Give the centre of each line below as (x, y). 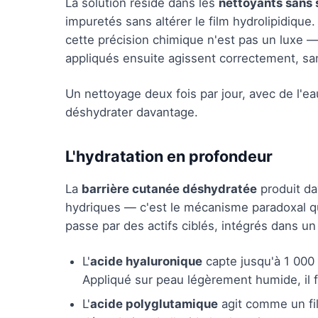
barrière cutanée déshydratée (169, 189)
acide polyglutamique (154, 304)
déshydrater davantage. (132, 112)
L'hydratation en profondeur (169, 156)
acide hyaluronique (146, 261)
